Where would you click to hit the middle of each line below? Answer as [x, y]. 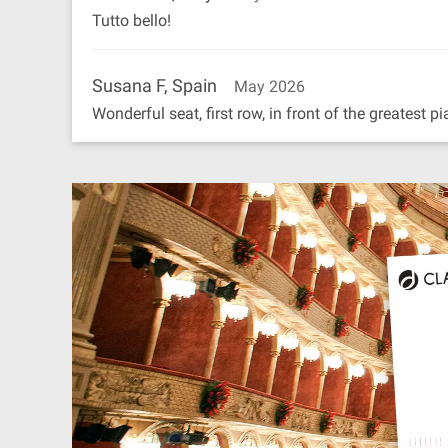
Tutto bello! [131, 20]
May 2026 [269, 86]
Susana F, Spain [154, 85]
